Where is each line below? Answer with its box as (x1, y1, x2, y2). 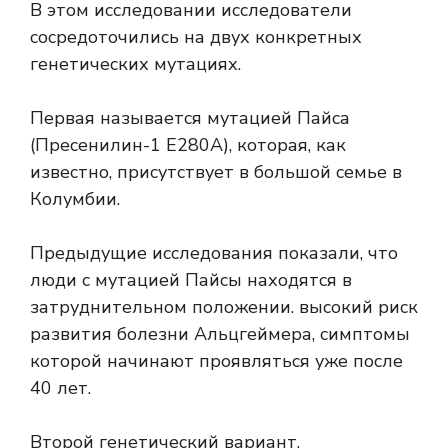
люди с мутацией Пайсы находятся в (30, 268, 352, 293)
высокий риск (299, 295, 418, 320)
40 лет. (30, 376, 91, 401)
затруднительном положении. (30, 295, 299, 320)
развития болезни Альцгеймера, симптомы (30, 322, 410, 347)
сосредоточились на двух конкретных (30, 25, 362, 50)
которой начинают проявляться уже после (30, 349, 403, 374)
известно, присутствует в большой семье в (30, 160, 402, 185)
